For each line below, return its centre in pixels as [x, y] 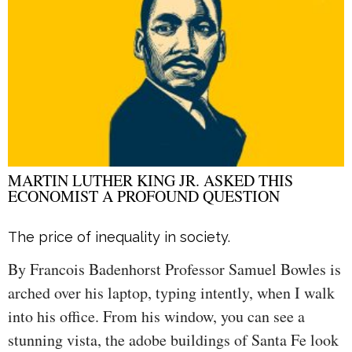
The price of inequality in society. [119, 236]
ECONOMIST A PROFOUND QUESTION [144, 196]
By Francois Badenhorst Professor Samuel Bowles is [174, 269]
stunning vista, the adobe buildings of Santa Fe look [173, 339]
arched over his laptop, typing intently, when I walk [171, 292]
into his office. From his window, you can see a [156, 316]
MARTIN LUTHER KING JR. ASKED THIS [150, 180]
